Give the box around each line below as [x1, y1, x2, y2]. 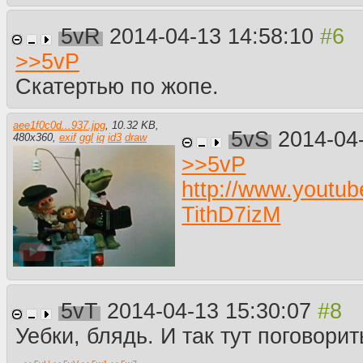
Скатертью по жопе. [15, 75, 219, 100]
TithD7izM [181, 202, 281, 227]
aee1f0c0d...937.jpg [13, 119, 105, 132]
